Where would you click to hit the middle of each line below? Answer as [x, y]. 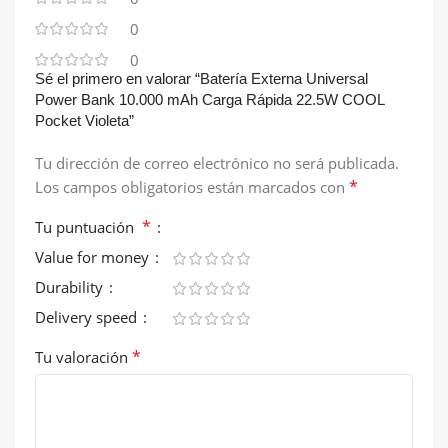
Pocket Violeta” [84, 120]
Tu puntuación [88, 226]
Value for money [94, 256]
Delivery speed [88, 316]
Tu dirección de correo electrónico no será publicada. [217, 162]
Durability [71, 286]
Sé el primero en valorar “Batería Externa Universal [201, 78]
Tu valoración [83, 356]
